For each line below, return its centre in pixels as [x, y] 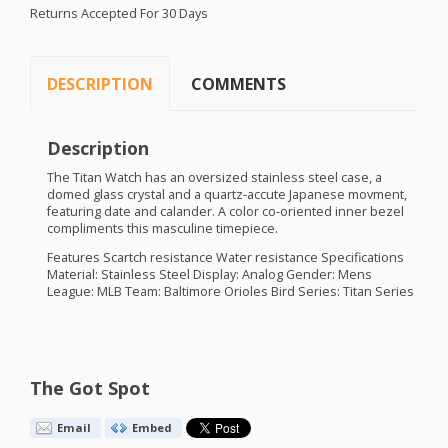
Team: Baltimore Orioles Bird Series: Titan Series [267, 292]
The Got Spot [90, 387]
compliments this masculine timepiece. [162, 228]
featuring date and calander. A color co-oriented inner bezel [225, 211]
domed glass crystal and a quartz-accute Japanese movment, [226, 194]
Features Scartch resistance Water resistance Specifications [225, 258]
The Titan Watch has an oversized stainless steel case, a [214, 177]
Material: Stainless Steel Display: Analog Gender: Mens [209, 275]
